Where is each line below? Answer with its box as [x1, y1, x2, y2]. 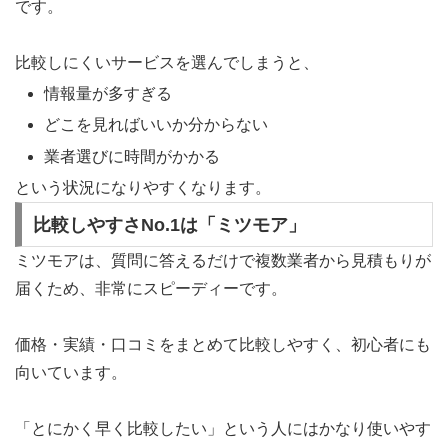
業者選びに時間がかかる [44, 147, 221, 165]
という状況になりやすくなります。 [15, 178, 271, 196]
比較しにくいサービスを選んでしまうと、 [15, 54, 319, 72]
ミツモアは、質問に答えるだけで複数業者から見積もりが [15, 252, 431, 270]
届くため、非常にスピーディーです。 [15, 280, 287, 298]
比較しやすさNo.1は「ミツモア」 [32, 214, 306, 235]
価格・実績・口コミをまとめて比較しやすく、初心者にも [15, 336, 431, 354]
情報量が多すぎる [44, 85, 173, 103]
